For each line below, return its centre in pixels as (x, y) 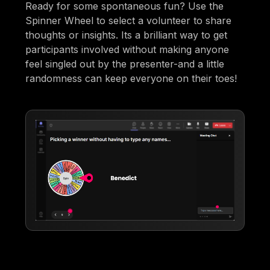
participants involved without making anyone (127, 49)
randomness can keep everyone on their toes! (131, 78)
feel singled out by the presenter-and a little (125, 64)
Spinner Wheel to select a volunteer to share (129, 20)
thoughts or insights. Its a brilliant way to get (127, 35)
